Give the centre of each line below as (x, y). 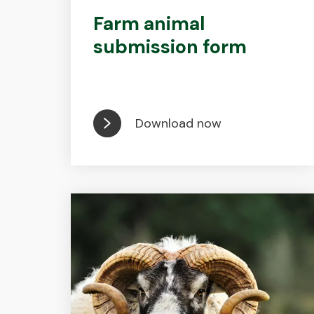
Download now (178, 123)
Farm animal (149, 23)
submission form (170, 47)
